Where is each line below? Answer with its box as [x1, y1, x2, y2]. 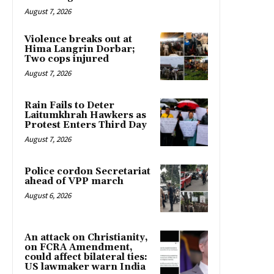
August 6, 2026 [24, 190, 71, 201]
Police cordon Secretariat [24, 166, 150, 178]
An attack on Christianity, [24, 232, 148, 244]
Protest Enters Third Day [24, 119, 147, 131]
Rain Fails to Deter [24, 100, 114, 112]
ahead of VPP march [24, 176, 124, 188]
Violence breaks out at [24, 34, 132, 46]
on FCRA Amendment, [24, 242, 133, 254]
